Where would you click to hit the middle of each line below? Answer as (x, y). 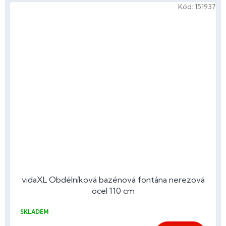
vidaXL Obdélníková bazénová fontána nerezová (113, 179)
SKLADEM (34, 212)
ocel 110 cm (113, 190)
